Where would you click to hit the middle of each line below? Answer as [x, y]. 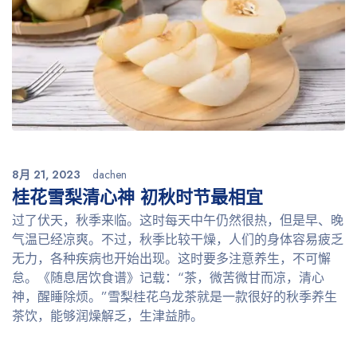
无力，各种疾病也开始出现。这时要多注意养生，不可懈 [171, 259]
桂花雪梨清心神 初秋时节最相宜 [137, 197]
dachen [110, 175]
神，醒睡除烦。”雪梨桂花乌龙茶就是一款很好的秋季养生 [175, 297]
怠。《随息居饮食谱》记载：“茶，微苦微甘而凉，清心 [168, 278]
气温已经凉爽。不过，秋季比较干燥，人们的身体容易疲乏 [178, 240]
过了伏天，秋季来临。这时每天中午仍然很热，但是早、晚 [178, 221]
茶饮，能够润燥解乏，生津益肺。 [108, 316]
